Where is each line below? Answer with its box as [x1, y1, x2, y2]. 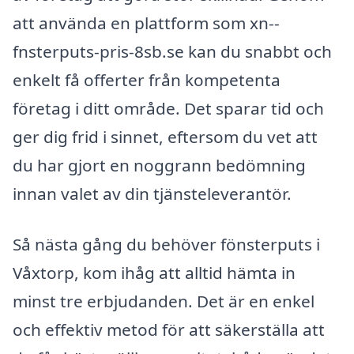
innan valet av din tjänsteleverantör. [13, 183, 292, 205]
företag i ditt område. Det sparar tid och [13, 97, 324, 120]
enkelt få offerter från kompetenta [13, 69, 281, 92]
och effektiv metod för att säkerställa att [13, 318, 325, 341]
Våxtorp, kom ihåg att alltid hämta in [13, 262, 296, 284]
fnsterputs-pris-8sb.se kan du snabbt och [13, 40, 332, 63]
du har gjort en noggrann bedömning [13, 154, 306, 177]
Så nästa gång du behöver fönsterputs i [13, 233, 320, 255]
